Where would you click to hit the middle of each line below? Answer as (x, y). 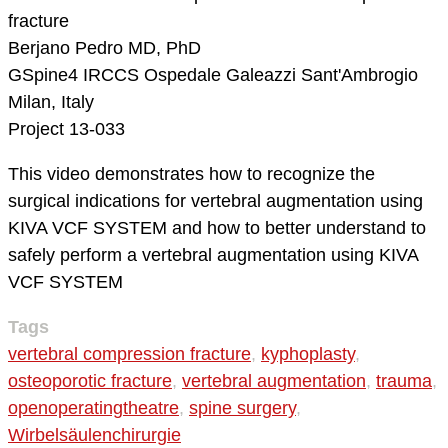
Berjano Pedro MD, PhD (104, 48)
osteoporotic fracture (90, 381)
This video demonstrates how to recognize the (191, 174)
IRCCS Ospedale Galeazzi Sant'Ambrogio (250, 75)
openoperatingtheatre (93, 408)
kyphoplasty (308, 354)
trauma (404, 381)
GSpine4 (45, 75)
